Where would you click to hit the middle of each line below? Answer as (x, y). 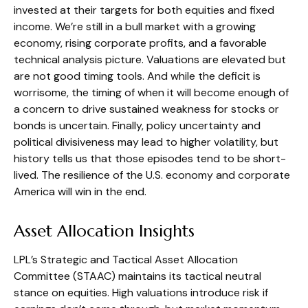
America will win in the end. (80, 191)
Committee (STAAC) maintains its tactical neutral (137, 276)
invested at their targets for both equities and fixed (144, 10)
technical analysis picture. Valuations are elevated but (150, 59)
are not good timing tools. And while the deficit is (137, 76)
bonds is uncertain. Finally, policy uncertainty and (137, 125)
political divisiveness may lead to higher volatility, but (146, 142)
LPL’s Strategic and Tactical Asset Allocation (126, 259)
